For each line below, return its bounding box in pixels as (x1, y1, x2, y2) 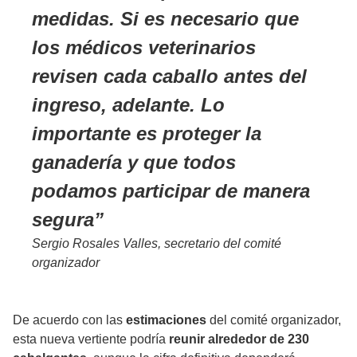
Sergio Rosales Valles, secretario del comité (32, 237, 281, 251)
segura (32, 209, 94, 231)
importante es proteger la (32, 123, 261, 145)
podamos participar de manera (32, 180, 310, 202)
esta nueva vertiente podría (13, 332, 169, 347)
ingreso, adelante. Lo (32, 94, 225, 116)
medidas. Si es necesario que (32, 8, 299, 30)
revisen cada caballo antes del (32, 65, 307, 88)
